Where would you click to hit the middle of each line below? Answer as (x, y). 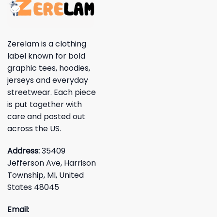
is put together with (45, 105)
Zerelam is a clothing (47, 44)
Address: (24, 151)
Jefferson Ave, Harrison (52, 163)
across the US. (34, 129)
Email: (18, 209)
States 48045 (33, 187)
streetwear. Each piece (52, 93)
